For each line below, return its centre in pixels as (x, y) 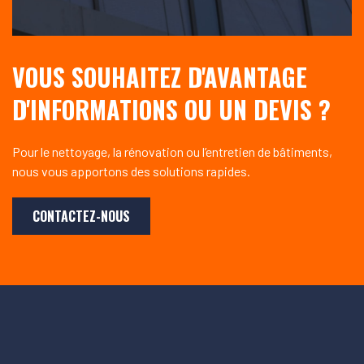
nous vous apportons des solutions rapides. (131, 171)
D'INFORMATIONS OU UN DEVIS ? (171, 109)
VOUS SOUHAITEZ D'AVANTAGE (160, 76)
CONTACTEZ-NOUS (81, 216)
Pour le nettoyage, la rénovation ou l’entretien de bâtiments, (172, 151)
